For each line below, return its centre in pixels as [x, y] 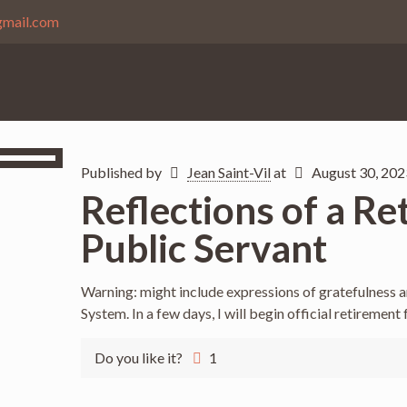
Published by [122, 172]
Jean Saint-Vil [228, 172]
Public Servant [203, 248]
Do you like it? [138, 357]
